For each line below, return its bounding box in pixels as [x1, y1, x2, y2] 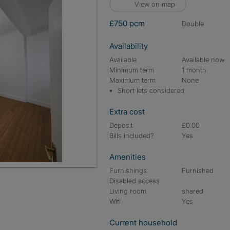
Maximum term [109, 76, 156, 84]
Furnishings [109, 166, 147, 175]
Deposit [109, 121, 133, 129]
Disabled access [109, 177, 160, 185]
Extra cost [109, 107, 145, 117]
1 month [182, 66, 207, 74]
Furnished [182, 166, 214, 175]
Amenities [109, 152, 146, 162]
